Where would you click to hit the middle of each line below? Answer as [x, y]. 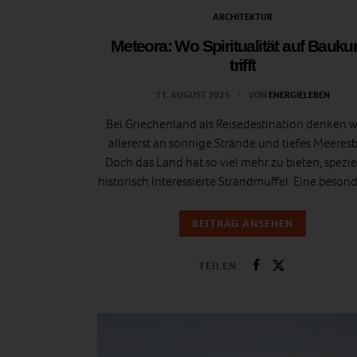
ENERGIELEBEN [299, 95]
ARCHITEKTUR [243, 17]
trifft [243, 65]
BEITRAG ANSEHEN [243, 224]
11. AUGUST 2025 [194, 95]
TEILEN [218, 265]
